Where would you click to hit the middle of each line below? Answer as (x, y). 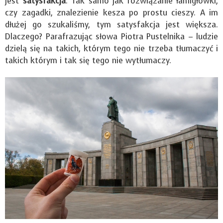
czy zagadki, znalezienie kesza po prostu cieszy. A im (111, 12)
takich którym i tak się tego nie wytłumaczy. (88, 60)
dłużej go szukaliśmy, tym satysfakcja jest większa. (111, 24)
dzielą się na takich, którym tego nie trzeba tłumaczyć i (111, 48)
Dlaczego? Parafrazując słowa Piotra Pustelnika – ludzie (111, 36)
